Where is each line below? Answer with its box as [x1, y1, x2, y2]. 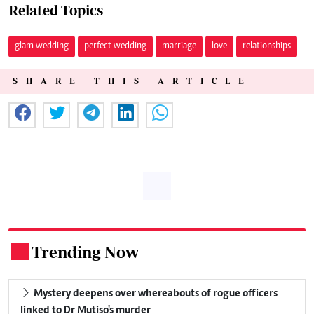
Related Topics [8, 1, 103, 18]
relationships [243, 41, 291, 51]
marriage [162, 41, 196, 51]
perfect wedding [84, 41, 146, 51]
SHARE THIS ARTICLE [13, 76, 252, 86]
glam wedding [15, 41, 69, 51]
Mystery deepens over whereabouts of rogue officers [32, 287, 278, 299]
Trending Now [32, 242, 139, 261]
